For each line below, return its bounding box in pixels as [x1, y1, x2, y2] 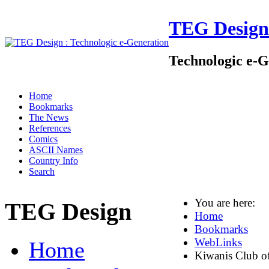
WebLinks [195, 236, 242, 249]
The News [29, 112, 68, 122]
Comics [29, 134, 58, 144]
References [29, 123, 71, 133]
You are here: [195, 196, 261, 209]
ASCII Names [29, 145, 83, 155]
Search [29, 166, 55, 177]
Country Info [29, 156, 78, 166]
